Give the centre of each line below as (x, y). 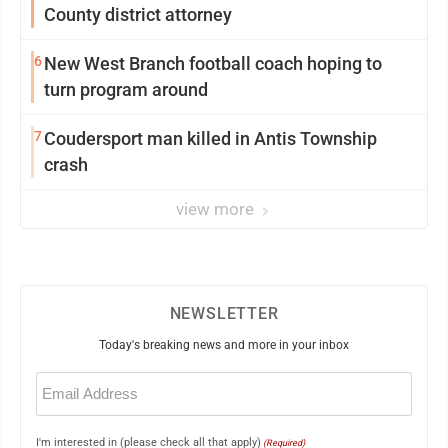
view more (217, 208)
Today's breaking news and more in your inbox (224, 344)
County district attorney (138, 14)
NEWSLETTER (224, 313)
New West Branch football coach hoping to (213, 63)
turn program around (126, 89)
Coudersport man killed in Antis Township (210, 138)
